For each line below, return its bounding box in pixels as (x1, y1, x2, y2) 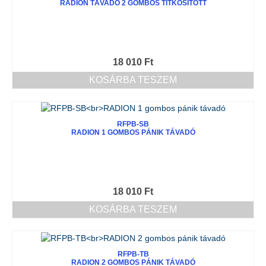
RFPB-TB (117, 249, 149, 258)
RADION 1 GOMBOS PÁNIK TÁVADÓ (71, 128, 195, 137)
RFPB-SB (117, 120, 149, 129)
